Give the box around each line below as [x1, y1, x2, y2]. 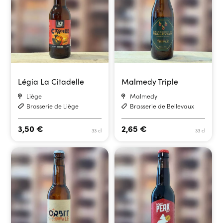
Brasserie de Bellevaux [129, 102, 194, 111]
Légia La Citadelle [18, 76, 85, 87]
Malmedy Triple [121, 76, 178, 87]
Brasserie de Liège [26, 102, 79, 111]
